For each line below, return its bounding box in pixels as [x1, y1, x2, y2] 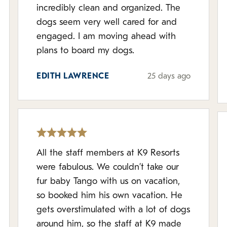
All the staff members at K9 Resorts [36, 148, 180, 158]
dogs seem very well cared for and [36, 18, 177, 27]
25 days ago [147, 72, 191, 81]
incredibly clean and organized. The [36, 4, 181, 13]
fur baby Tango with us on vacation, [36, 177, 180, 186]
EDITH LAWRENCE [36, 72, 109, 81]
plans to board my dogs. [36, 46, 135, 56]
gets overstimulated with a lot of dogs [36, 205, 191, 215]
